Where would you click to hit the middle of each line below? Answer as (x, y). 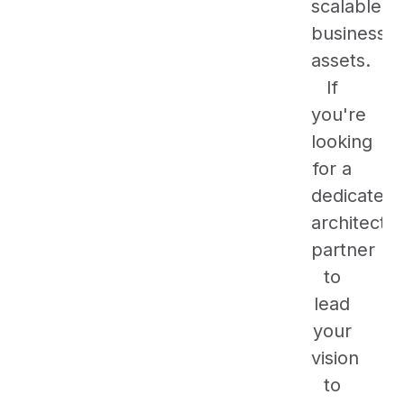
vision (335, 358)
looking (342, 142)
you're (339, 115)
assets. (341, 61)
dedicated (353, 196)
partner (343, 250)
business (349, 34)
